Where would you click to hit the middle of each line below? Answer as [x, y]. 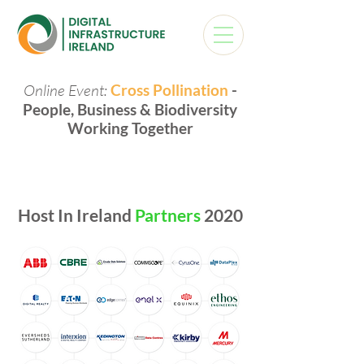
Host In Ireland [76, 215]
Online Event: [65, 90]
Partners [169, 215]
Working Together [130, 128]
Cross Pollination [169, 90]
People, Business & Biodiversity [130, 109]
